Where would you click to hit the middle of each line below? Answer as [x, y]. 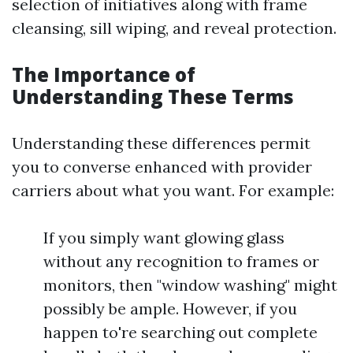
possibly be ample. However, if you [170, 308]
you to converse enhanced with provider [162, 167]
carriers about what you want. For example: [173, 190]
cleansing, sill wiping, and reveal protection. [174, 28]
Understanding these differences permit [161, 143]
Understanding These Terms [153, 97]
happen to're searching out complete [180, 332]
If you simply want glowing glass [164, 238]
